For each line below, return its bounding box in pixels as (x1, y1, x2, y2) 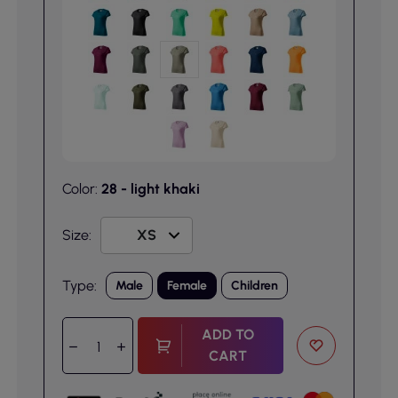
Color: (61, 180, 101, 197)
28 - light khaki (100, 180, 200, 197)
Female (166, 278, 207, 293)
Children (230, 278, 278, 293)
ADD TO (202, 326, 255, 343)
